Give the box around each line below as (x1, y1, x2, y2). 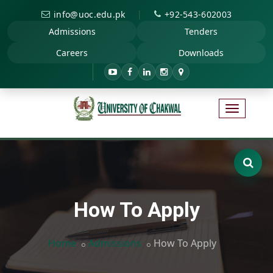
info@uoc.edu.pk (54, 8, 126, 20)
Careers (56, 46, 88, 58)
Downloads (179, 46, 224, 58)
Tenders (185, 25, 218, 37)
